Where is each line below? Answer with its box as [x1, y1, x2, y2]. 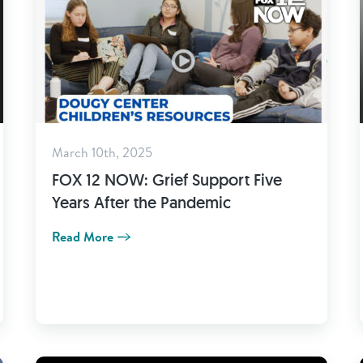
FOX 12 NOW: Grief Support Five [52, 169, 282, 190]
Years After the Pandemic [52, 192, 231, 213]
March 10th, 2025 [52, 143, 152, 161]
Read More [52, 228, 113, 246]
